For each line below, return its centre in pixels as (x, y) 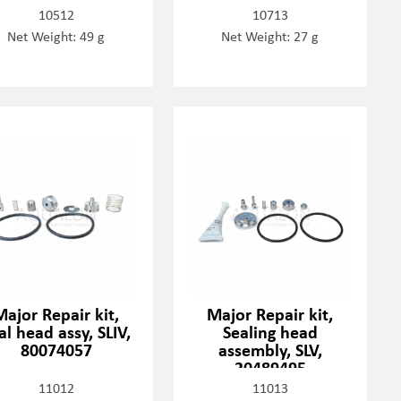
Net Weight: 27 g (270, 36)
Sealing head (270, 332)
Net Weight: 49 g (56, 36)
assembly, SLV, (270, 350)
